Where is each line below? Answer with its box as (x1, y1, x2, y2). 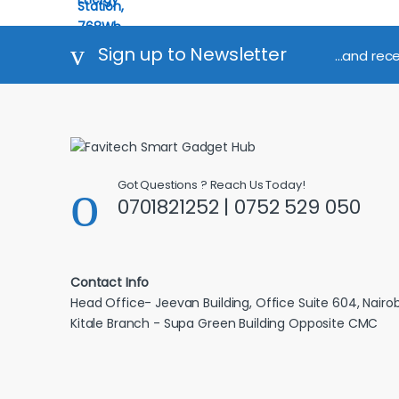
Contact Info (70, 273, 150, 291)
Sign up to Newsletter (97, 41, 287, 67)
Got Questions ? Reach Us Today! (117, 176, 305, 193)
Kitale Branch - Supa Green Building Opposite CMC (70, 314, 379, 332)
